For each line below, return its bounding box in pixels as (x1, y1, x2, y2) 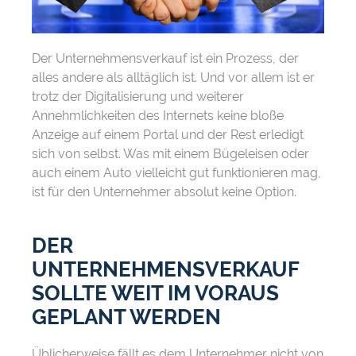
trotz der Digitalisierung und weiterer (32, 89, 244, 105)
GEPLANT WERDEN (32, 305, 221, 330)
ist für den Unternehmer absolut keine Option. (32, 184, 296, 200)
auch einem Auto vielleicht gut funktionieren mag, (32, 165, 321, 181)
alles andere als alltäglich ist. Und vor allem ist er (32, 70, 315, 86)
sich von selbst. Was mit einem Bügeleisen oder (32, 146, 309, 162)
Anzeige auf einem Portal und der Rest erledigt (32, 127, 304, 143)
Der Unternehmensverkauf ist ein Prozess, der (32, 51, 299, 67)
